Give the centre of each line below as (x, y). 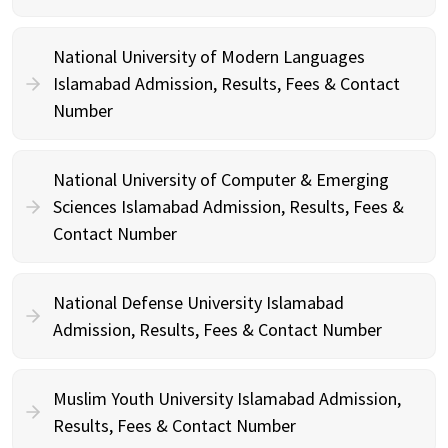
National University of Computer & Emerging (221, 179)
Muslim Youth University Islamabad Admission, (227, 398)
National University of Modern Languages (209, 56)
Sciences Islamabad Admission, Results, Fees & (228, 206)
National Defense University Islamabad (198, 302)
